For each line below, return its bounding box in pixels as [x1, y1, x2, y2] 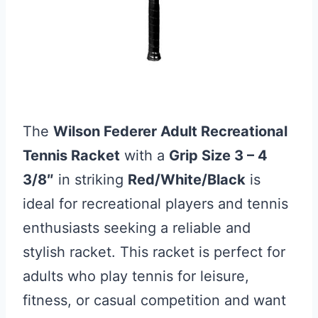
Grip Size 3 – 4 [169, 147, 268, 164]
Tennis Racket [23, 147, 120, 164]
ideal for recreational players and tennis [23, 195, 288, 212]
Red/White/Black [128, 171, 246, 188]
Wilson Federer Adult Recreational [53, 123, 287, 140]
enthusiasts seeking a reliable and [23, 219, 251, 236]
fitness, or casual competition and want [23, 292, 286, 309]
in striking [54, 171, 128, 188]
